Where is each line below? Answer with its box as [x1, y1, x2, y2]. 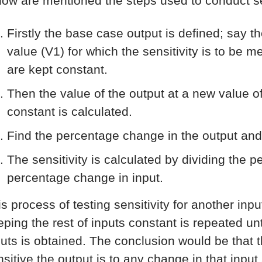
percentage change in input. [7, 171, 164, 184]
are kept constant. [7, 63, 108, 76]
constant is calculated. [7, 105, 133, 118]
